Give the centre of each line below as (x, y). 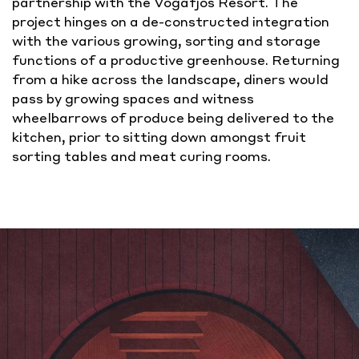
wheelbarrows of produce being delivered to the (173, 117)
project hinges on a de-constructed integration (171, 21)
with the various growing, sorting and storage (166, 40)
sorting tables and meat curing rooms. (141, 156)
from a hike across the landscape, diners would (170, 79)
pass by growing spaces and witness (133, 98)
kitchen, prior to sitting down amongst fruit (159, 137)
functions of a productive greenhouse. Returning (176, 60)
